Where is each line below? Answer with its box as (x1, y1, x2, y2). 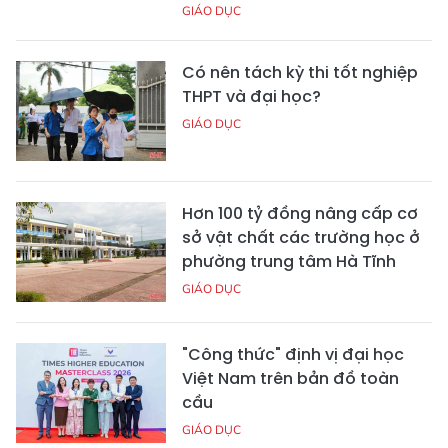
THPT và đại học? (182, 85, 321, 109)
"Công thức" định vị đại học (182, 343, 404, 367)
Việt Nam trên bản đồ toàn (182, 367, 399, 391)
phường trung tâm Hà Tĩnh (182, 250, 396, 274)
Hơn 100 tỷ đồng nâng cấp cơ (182, 202, 418, 226)
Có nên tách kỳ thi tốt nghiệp (182, 61, 418, 85)
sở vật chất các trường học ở (182, 226, 420, 250)
